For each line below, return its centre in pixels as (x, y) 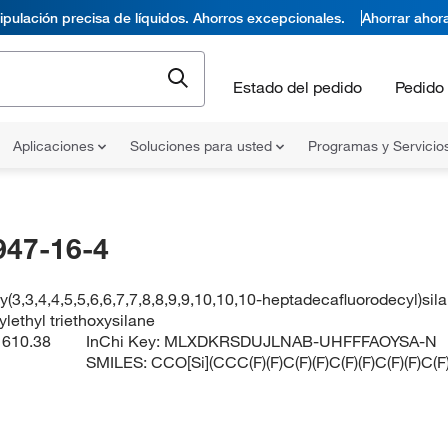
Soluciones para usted (203, 146)
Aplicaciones (55, 146)
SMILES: (119, 362)
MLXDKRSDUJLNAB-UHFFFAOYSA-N (301, 341)
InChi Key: (125, 341)
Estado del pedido (297, 86)
